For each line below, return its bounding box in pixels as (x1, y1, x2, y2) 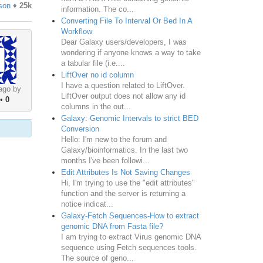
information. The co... (60, 4, 134, 14)
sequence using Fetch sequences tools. (60, 242, 197, 252)
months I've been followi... (60, 156, 150, 165)
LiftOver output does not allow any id (60, 91, 186, 100)
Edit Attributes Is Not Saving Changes (60, 167, 190, 177)
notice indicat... (60, 199, 113, 208)
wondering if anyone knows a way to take (60, 48, 201, 57)
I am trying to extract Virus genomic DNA (60, 232, 201, 241)
